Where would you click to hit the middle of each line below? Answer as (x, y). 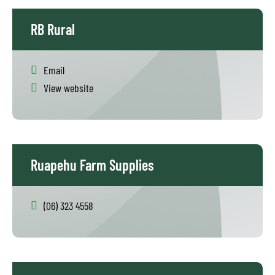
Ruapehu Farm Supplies (92, 165)
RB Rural (53, 29)
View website (68, 88)
